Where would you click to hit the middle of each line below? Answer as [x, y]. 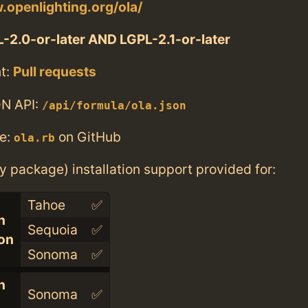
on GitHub [88, 136]
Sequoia [52, 230]
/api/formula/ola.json [114, 106]
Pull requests [55, 72]
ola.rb [34, 138]
